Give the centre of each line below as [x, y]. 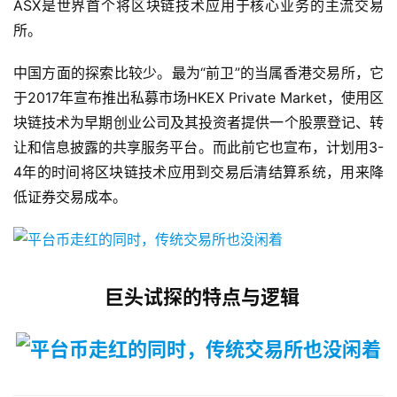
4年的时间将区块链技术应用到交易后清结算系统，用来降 [198, 172]
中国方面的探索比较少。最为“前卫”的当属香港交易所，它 [198, 73]
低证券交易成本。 [70, 197]
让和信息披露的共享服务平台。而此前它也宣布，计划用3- [198, 148]
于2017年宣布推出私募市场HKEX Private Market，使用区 [198, 98]
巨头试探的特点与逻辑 [202, 297]
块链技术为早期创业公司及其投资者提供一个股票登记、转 [198, 123]
